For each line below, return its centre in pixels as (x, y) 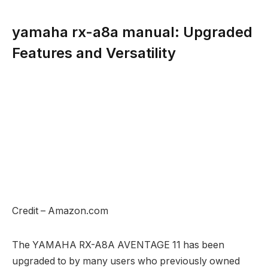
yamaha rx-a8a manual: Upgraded (132, 32)
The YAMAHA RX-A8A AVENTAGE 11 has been (118, 245)
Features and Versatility (94, 53)
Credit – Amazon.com (60, 211)
